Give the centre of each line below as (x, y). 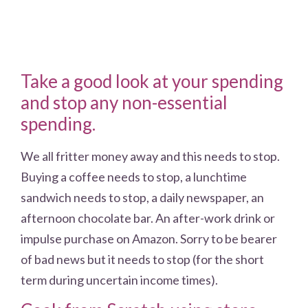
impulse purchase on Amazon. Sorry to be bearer (149, 238)
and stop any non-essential (124, 102)
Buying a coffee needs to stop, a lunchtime (134, 176)
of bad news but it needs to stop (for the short (142, 259)
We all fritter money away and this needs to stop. (150, 156)
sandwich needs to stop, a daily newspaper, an (142, 197)
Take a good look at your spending (152, 81)
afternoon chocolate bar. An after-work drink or (148, 218)
